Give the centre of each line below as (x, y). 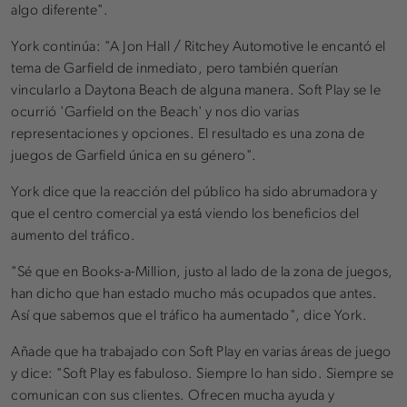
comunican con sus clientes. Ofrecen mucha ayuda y (173, 396)
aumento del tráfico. (73, 236)
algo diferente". (60, 10)
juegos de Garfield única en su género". (134, 156)
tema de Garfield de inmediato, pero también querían (175, 69)
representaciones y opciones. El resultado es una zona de (188, 134)
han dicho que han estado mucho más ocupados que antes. (194, 294)
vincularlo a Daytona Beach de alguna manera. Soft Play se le (196, 90)
